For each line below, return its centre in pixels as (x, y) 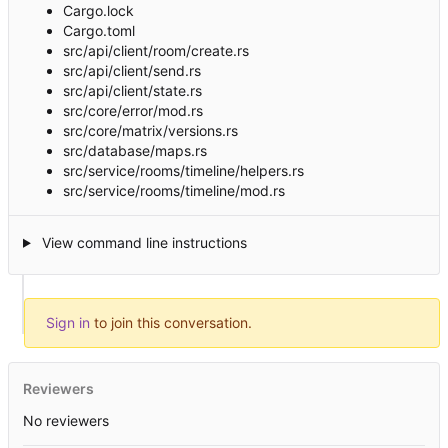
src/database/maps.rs (135, 150)
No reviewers (66, 420)
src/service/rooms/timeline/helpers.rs (183, 170)
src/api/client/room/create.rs (156, 50)
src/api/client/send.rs (132, 70)
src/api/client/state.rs (132, 90)
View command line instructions (142, 242)
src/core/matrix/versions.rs (150, 130)
